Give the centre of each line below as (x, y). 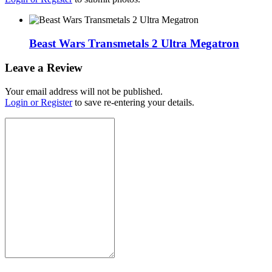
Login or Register (39, 103)
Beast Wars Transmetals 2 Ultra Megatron (134, 43)
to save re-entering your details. (133, 103)
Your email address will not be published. (84, 92)
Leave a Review (44, 68)
